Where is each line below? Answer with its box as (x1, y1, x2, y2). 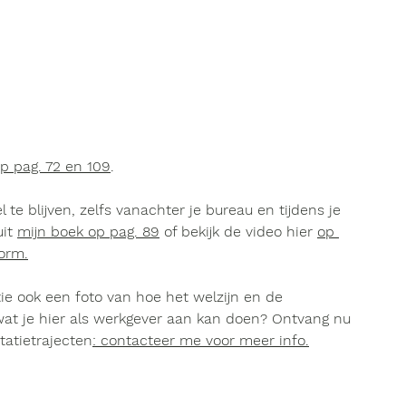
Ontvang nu (272, 310, 355, 327)
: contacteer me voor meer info (92, 332, 305, 349)
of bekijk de (159, 223, 246, 240)
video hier (246, 223, 317, 240)
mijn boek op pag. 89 (17, 223, 159, 240)
